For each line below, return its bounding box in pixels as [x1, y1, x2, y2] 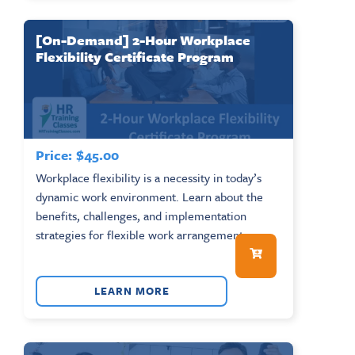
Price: [36, 144, 72, 165]
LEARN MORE [94, 282, 170, 299]
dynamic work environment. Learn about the [36, 187, 263, 205]
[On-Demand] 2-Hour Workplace [36, 29, 250, 50]
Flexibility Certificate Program [36, 46, 234, 67]
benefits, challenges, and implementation [36, 206, 246, 224]
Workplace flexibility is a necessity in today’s [36, 168, 261, 186]
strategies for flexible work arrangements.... [36, 225, 261, 243]
